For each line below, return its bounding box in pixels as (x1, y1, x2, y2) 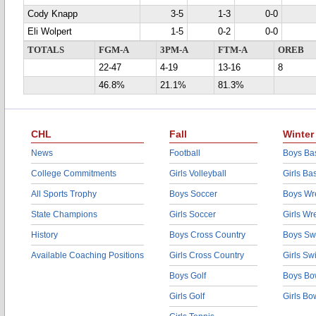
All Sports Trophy (31, 189, 97, 199)
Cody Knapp (28, 9, 78, 19)
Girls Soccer (169, 209, 216, 219)
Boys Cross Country (169, 230, 245, 240)
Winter (283, 128, 314, 140)
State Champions (31, 209, 97, 219)
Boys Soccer (169, 189, 217, 199)
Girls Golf (169, 291, 205, 301)
